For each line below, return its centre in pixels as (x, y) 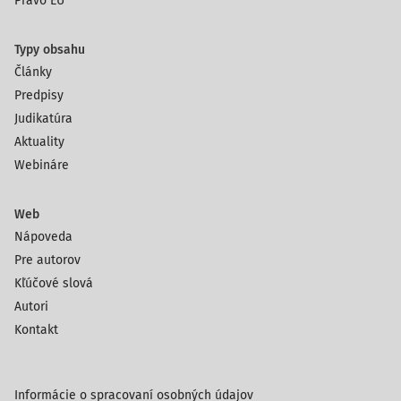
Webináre (42, 165)
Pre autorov (47, 260)
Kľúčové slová (54, 283)
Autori (31, 307)
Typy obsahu (50, 50)
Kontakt (36, 330)
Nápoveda (43, 237)
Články (33, 72)
